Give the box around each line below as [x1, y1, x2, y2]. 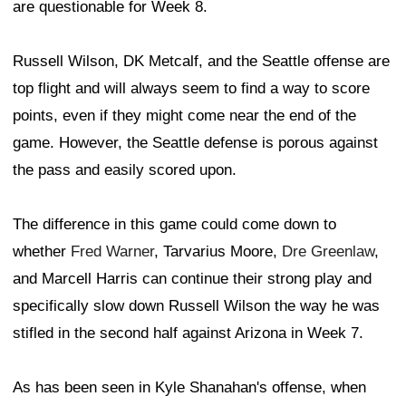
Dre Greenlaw [282, 243, 374, 261]
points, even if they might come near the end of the [13, 107, 356, 125]
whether [13, 243, 71, 261]
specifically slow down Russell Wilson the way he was [13, 297, 380, 315]
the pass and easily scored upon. [13, 161, 237, 179]
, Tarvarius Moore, [154, 243, 282, 261]
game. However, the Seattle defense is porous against [13, 134, 378, 152]
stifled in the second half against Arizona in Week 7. [13, 324, 363, 343]
